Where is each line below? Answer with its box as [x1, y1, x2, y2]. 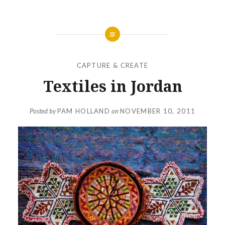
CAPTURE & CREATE [76, 61, 149, 69]
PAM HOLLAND [57, 107, 110, 116]
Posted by [29, 107, 57, 116]
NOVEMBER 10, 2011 [120, 107, 196, 116]
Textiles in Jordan [43, 75, 182, 96]
